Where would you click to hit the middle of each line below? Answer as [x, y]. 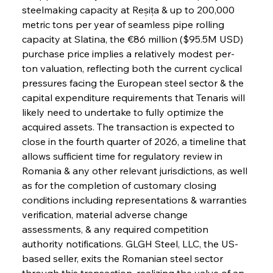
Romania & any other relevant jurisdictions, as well [136, 170]
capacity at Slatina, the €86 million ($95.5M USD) [133, 39]
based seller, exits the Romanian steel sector [123, 258]
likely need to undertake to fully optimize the [124, 112]
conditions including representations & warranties [135, 200]
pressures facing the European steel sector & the [134, 83]
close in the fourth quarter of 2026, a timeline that [135, 141]
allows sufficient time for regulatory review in [123, 156]
